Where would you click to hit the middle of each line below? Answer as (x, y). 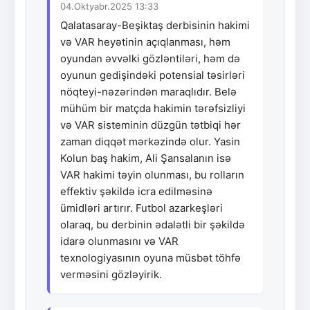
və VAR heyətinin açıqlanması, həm (145, 42)
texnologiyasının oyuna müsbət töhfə (151, 257)
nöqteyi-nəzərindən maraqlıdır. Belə (148, 91)
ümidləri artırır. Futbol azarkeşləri (142, 208)
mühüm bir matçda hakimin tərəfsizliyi (153, 108)
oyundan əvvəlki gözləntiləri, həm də (150, 58)
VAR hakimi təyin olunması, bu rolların (152, 174)
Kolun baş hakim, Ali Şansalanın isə (146, 158)
